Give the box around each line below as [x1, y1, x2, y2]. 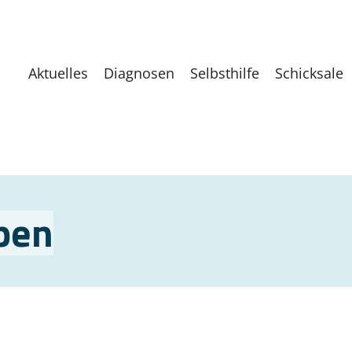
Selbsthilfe [190, 64, 259, 82]
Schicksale [275, 64, 343, 82]
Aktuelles [28, 64, 88, 82]
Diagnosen [104, 64, 174, 82]
